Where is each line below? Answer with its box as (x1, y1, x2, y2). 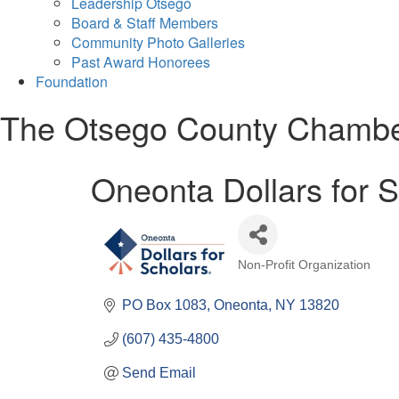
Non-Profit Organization (238, 257, 370, 272)
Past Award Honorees (71, 51, 210, 72)
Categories (237, 267, 298, 282)
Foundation (36, 70, 108, 92)
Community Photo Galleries (71, 31, 245, 53)
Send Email (122, 364, 196, 380)
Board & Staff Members (71, 12, 218, 33)
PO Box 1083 (122, 297, 207, 313)
